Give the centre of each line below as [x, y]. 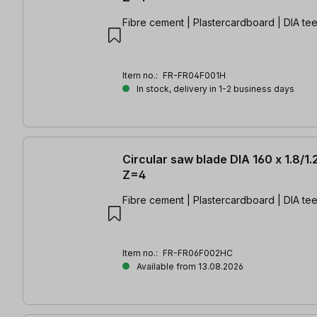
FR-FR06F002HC [198, 253]
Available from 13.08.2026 [189, 267]
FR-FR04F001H [194, 75]
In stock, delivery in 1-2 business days [214, 88]
